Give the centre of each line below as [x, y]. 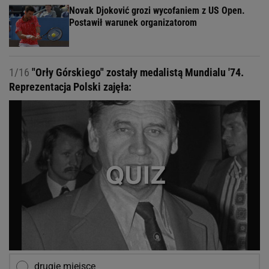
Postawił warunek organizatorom [133, 23]
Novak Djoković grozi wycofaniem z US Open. [157, 11]
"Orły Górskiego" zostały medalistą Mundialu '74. [137, 73]
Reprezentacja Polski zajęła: [70, 87]
